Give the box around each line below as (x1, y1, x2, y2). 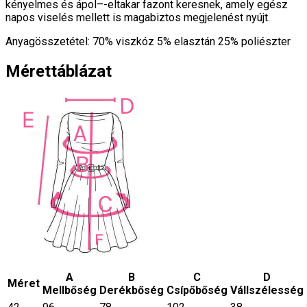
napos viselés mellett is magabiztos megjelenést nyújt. (5, 11, 270, 25)
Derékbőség (99, 284, 164, 297)
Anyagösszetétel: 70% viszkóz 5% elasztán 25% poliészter (5, 35, 291, 49)
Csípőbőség (167, 284, 228, 297)
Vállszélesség (230, 284, 304, 297)
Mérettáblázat (5, 62, 112, 82)
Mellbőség (42, 284, 97, 297)
